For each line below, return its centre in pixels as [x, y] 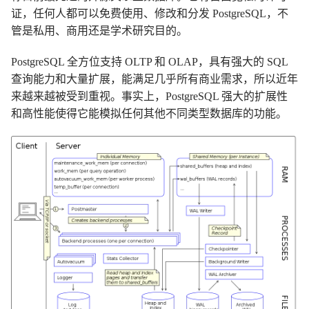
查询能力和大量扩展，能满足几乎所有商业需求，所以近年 [154, 79]
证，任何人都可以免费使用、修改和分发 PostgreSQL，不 [150, 13]
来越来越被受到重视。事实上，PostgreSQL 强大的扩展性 [149, 96]
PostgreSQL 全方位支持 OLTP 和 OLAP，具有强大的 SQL [149, 62]
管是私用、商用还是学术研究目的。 [99, 31]
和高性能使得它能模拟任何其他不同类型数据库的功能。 [149, 113]
